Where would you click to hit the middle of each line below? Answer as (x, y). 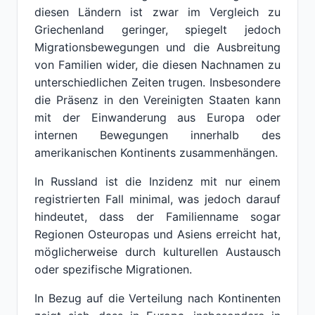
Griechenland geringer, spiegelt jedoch (157, 30)
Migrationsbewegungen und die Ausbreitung (157, 47)
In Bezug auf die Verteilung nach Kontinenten (157, 298)
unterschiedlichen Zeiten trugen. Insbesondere (157, 82)
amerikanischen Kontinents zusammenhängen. (156, 153)
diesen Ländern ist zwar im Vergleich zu (157, 12)
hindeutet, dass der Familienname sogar (157, 217)
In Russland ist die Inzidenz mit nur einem (157, 181)
